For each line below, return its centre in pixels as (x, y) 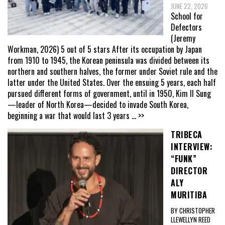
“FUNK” (184, 159)
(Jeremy (183, 38)
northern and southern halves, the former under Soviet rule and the (113, 72)
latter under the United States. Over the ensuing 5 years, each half (112, 83)
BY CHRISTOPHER (193, 210)
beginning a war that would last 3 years (70, 116)
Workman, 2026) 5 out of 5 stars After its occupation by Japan (105, 49)
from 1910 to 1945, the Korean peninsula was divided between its (108, 61)
